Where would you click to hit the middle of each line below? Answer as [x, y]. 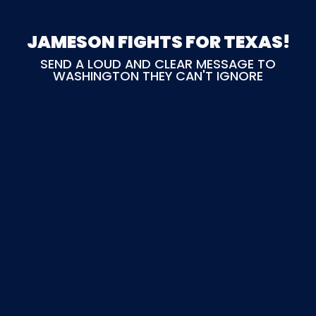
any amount [210, 96]
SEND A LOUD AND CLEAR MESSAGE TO [158, 63]
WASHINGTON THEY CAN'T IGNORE [158, 75]
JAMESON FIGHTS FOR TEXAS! [158, 42]
